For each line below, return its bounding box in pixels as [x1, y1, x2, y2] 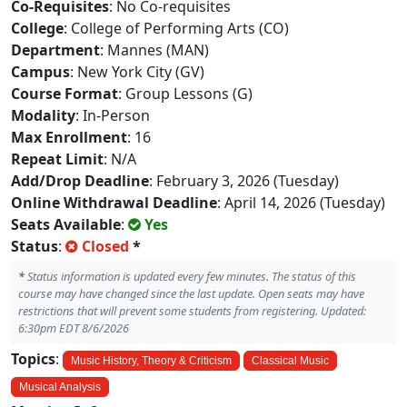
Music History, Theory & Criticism [71, 354, 232, 367]
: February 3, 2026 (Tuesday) [149, 171, 339, 191]
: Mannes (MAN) [100, 40, 209, 60]
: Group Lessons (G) [118, 84, 253, 104]
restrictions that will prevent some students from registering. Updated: [18, 303, 366, 319]
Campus [11, 62, 70, 82]
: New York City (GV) [70, 62, 204, 82]
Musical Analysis [19, 381, 101, 393]
